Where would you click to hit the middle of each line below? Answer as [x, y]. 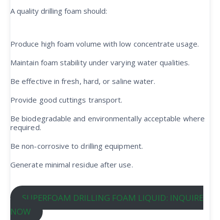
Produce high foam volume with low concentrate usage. [105, 44]
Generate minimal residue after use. [72, 165]
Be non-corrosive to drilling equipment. [77, 146]
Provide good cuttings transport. [67, 100]
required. [26, 127]
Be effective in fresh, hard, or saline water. [83, 81]
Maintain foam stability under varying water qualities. [100, 62]
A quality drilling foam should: [59, 11]
